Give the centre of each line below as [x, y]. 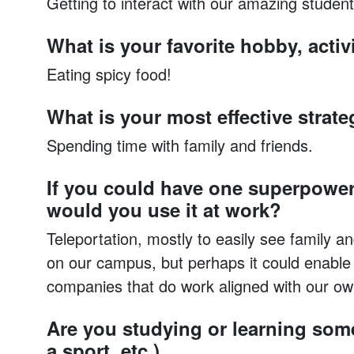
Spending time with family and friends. [179, 145]
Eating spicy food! [109, 74]
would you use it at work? [164, 209]
